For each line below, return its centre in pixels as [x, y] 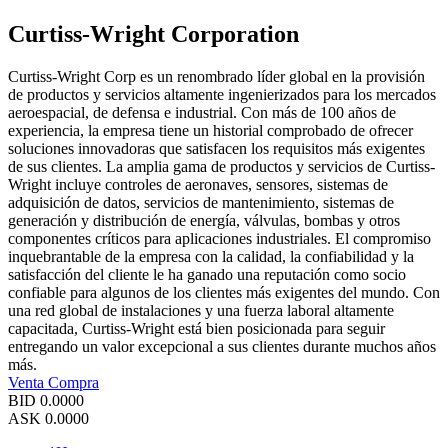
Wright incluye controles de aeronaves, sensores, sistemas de [198, 185]
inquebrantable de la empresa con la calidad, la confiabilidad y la [211, 257]
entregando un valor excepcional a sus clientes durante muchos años [222, 347]
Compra [73, 383]
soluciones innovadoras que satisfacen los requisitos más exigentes [216, 149]
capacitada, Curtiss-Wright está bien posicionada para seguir [196, 329]
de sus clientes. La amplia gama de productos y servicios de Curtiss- [221, 167]
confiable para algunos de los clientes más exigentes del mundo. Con [224, 293]
